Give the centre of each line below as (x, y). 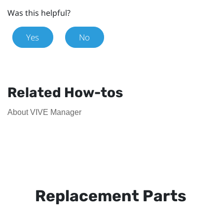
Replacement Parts (110, 196)
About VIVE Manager (44, 112)
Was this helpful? (39, 13)
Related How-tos (65, 92)
